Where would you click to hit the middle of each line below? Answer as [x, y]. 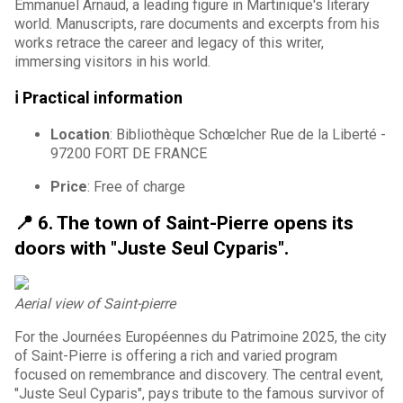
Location [80, 134]
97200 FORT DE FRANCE [129, 153]
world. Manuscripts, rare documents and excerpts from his [197, 23]
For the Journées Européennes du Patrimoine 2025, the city [201, 336]
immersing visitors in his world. [112, 61]
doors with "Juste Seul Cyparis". [152, 248]
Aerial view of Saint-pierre [95, 303]
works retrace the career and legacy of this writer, [169, 42]
